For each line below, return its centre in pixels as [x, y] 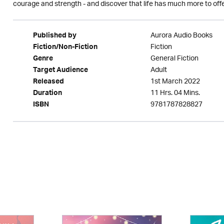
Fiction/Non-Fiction [65, 48]
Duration [47, 94]
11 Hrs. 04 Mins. [175, 93]
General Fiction [174, 59]
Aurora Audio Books [181, 36]
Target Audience [60, 71]
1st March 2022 [175, 82]
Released [48, 82]
